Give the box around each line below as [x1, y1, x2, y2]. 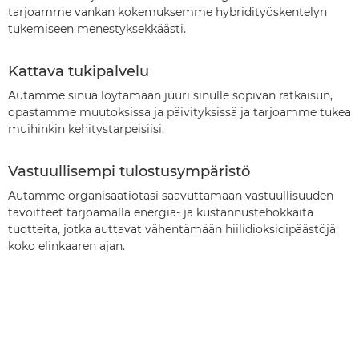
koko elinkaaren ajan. [8, 238, 125, 253]
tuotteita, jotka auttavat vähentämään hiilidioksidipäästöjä [8, 221, 336, 236]
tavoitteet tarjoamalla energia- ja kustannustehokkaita [8, 204, 313, 220]
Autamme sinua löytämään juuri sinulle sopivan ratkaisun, [8, 87, 333, 103]
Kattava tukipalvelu [8, 62, 149, 80]
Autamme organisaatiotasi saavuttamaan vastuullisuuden [8, 188, 333, 203]
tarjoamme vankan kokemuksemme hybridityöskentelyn [8, 4, 327, 19]
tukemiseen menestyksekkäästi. [8, 21, 186, 36]
